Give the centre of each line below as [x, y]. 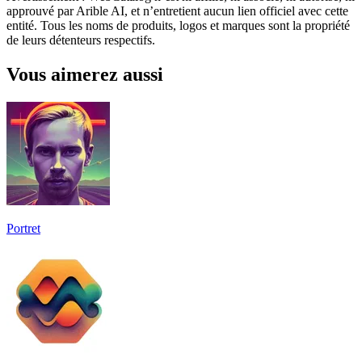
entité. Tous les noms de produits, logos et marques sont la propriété [178, 25]
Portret [23, 228]
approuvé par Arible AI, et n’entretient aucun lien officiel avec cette [177, 11]
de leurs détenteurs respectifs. [81, 40]
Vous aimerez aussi [85, 74]
